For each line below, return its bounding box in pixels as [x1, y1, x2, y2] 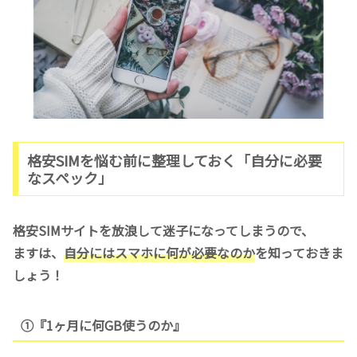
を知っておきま [255, 243, 343, 263]
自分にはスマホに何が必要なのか [64, 243, 255, 263]
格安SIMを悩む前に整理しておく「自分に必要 [26, 150, 322, 171]
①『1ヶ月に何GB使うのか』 [20, 315, 186, 335]
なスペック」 [26, 167, 112, 189]
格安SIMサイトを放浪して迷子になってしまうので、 [13, 221, 314, 241]
